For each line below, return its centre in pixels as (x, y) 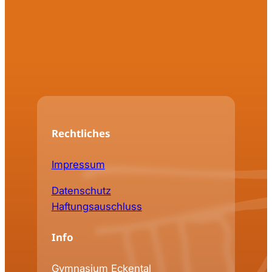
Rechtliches (80, 134)
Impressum (78, 165)
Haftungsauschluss (97, 206)
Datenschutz (81, 190)
